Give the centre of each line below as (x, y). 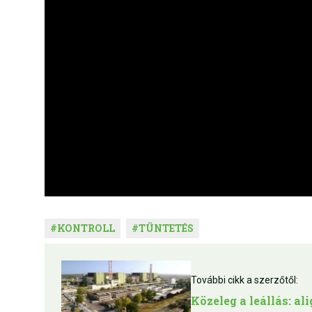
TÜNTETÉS (166, 228)
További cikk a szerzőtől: (244, 280)
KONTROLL (86, 228)
